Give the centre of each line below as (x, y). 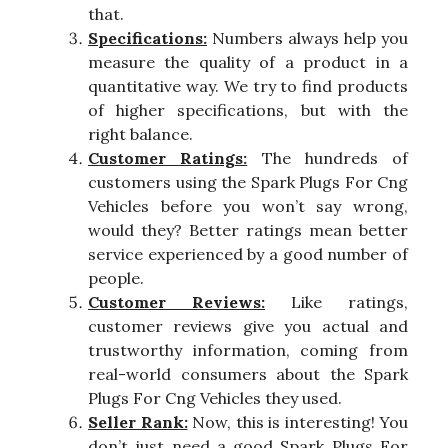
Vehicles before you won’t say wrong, (248, 206)
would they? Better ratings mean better (248, 230)
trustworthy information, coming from (248, 350)
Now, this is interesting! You (297, 422)
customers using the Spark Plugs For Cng (248, 182)
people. (116, 278)
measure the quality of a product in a (248, 62)
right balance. (140, 134)
